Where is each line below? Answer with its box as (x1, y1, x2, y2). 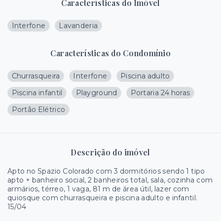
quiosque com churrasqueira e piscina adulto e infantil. (7, 193, 198, 203)
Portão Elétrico (11, 105, 66, 114)
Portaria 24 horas (130, 88, 190, 98)
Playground (75, 88, 117, 98)
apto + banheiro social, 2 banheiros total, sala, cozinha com (7, 176, 213, 185)
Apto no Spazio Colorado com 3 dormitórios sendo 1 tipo (7, 167, 205, 176)
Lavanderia (59, 21, 98, 31)
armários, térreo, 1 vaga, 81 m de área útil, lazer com (7, 184, 189, 194)
